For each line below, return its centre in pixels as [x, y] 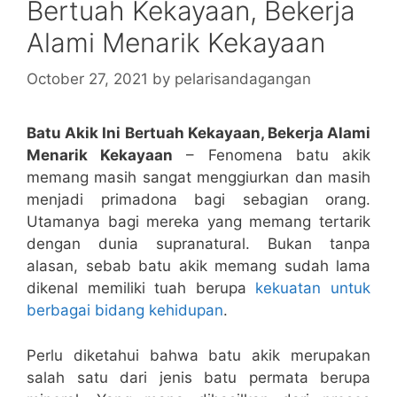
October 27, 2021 [87, 79]
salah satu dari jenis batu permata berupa [198, 377]
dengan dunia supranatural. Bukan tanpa [198, 244]
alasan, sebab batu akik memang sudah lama [198, 266]
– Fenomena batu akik [272, 156]
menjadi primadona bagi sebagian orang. [198, 200]
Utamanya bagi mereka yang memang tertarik [198, 222]
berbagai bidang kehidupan [125, 311]
